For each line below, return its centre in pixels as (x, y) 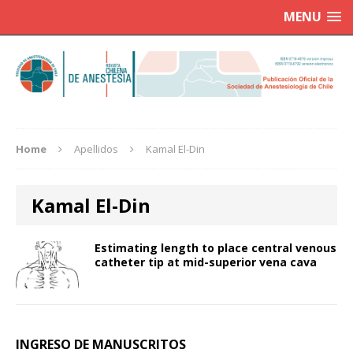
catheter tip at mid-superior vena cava (206, 262)
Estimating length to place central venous (216, 248)
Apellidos (96, 149)
